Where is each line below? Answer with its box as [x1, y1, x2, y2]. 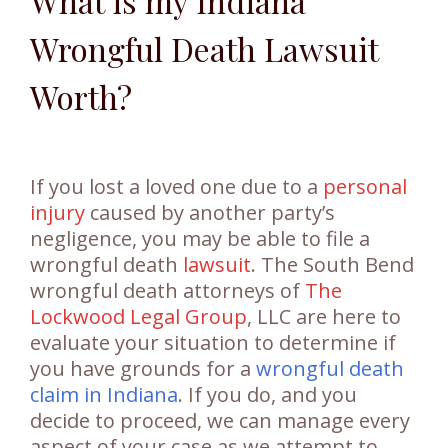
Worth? [30, 75, 132, 119]
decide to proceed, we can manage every [30, 407, 410, 435]
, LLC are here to [247, 303, 401, 331]
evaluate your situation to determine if [30, 329, 396, 357]
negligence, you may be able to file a [30, 225, 370, 253]
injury [30, 199, 85, 227]
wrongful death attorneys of [30, 277, 305, 305]
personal [323, 173, 407, 201]
